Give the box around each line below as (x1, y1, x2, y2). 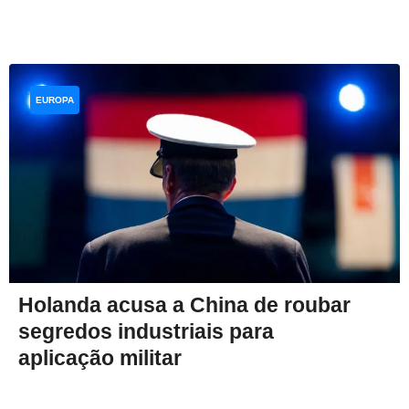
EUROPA (36, 94, 74, 105)
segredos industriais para (18, 320, 274, 344)
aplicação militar (18, 346, 182, 371)
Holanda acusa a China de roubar (18, 293, 351, 318)
